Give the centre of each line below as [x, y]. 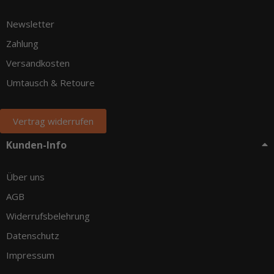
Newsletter [30, 24]
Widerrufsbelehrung [48, 216]
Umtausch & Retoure [50, 82]
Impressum [30, 255]
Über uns [25, 176]
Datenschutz [33, 235]
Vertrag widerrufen [53, 121]
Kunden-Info [36, 145]
